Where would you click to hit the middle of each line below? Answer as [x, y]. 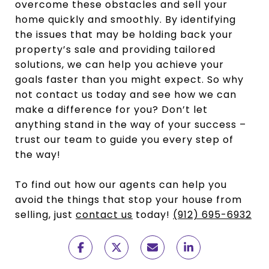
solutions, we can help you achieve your [119, 65]
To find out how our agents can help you [121, 185]
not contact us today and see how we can [126, 95]
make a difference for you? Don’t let [111, 110]
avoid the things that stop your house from [128, 200]
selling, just [45, 215]
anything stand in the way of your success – [131, 125]
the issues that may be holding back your [124, 35]
